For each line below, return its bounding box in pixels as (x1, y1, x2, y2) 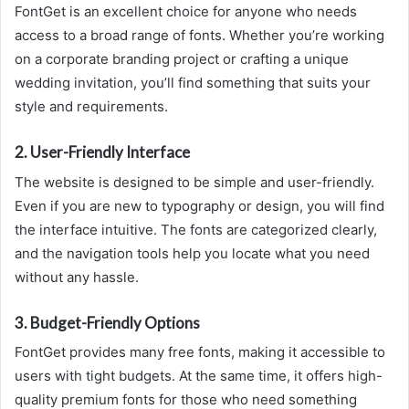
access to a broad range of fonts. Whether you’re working (15, 26, 384, 45)
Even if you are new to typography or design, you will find (15, 196, 384, 215)
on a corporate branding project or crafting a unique (15, 50, 349, 68)
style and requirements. (15, 98, 168, 116)
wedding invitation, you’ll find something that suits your (15, 74, 371, 92)
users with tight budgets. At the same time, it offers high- (15, 367, 383, 385)
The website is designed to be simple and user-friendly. (15, 173, 374, 191)
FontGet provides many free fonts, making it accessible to (15, 343, 385, 362)
